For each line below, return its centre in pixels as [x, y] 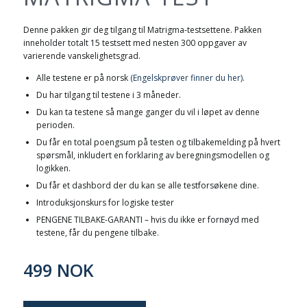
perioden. [55, 125]
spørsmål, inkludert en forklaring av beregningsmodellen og [152, 156]
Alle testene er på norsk [83, 78]
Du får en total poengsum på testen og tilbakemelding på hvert [158, 143]
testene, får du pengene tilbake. [97, 233]
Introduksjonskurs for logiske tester [105, 203]
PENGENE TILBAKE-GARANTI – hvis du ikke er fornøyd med [147, 220]
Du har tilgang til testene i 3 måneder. [108, 95]
